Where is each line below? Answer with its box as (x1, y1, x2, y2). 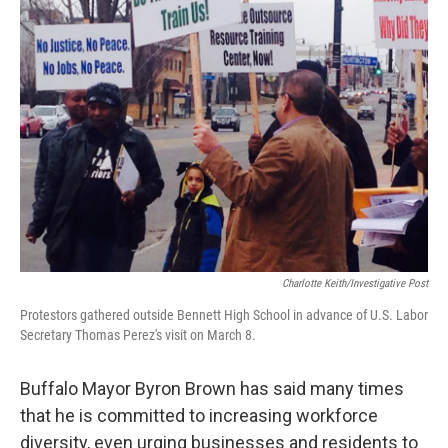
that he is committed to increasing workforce (20, 405, 378, 426)
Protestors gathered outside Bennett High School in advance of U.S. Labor (20, 307, 428, 323)
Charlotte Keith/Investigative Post (282, 277, 428, 290)
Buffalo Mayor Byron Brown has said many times (20, 378, 404, 399)
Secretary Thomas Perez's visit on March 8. (20, 327, 256, 343)
